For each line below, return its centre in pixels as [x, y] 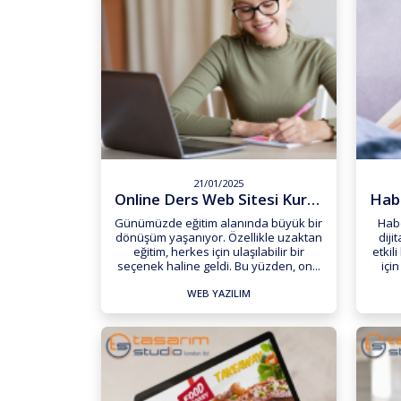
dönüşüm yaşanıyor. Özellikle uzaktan [218, 237]
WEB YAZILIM [218, 293]
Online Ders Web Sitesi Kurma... [314, 200]
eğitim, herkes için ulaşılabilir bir [218, 251]
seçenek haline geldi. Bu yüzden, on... [218, 265]
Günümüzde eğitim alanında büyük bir [219, 222]
